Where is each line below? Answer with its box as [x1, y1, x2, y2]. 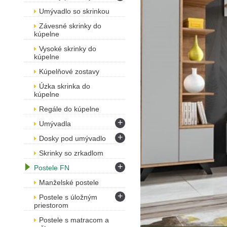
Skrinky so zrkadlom [39, 149, 103, 157]
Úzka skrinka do [39, 82, 90, 90]
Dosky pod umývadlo [39, 134, 106, 142]
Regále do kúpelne [39, 105, 99, 113]
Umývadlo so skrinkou [39, 7, 109, 15]
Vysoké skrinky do [39, 45, 96, 53]
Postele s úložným [39, 193, 97, 201]
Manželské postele [39, 178, 99, 186]
